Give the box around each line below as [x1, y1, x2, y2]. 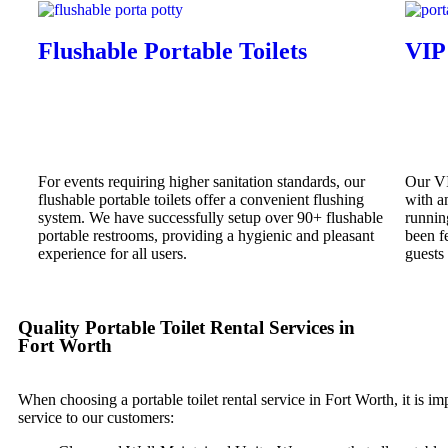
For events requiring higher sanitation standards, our [38, 173, 365, 190]
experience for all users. [38, 245, 187, 262]
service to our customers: [18, 409, 174, 426]
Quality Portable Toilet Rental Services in [18, 317, 355, 338]
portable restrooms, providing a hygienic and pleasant [38, 227, 374, 244]
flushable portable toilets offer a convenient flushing [38, 191, 364, 208]
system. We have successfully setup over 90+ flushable [38, 209, 383, 226]
